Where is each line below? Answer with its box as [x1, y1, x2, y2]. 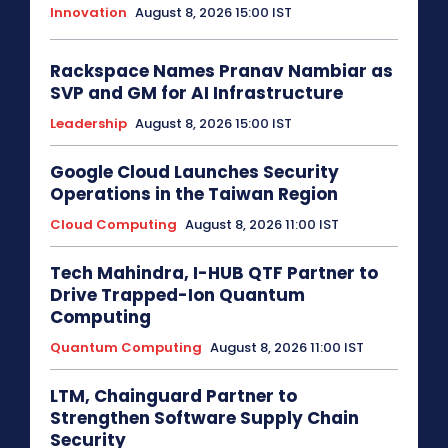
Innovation [50, 3, 127, 23]
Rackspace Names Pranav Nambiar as [50, 59, 393, 84]
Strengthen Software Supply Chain [50, 406, 359, 431]
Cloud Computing [50, 215, 177, 235]
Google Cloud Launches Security [50, 160, 339, 185]
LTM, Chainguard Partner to [50, 384, 297, 409]
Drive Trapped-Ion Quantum [50, 283, 305, 308]
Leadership [50, 114, 127, 134]
